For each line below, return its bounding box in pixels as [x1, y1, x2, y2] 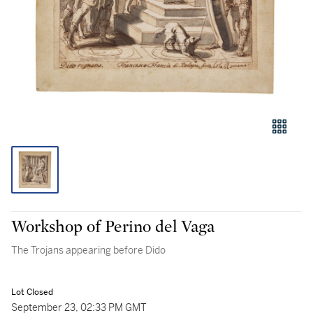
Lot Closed [11, 286, 53, 298]
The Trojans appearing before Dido [11, 244, 166, 256]
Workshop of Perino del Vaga [11, 219, 214, 235]
